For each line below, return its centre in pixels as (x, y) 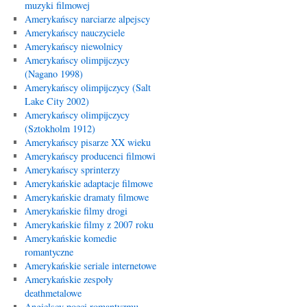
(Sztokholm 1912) (60, 128)
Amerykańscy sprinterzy (72, 170)
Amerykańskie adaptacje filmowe (88, 183)
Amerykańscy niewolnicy (73, 46)
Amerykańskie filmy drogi (76, 211)
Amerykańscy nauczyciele (74, 33)
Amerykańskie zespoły (69, 279)
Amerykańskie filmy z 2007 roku (89, 224)
